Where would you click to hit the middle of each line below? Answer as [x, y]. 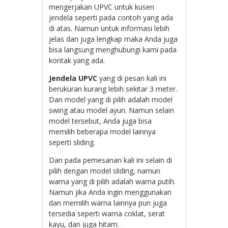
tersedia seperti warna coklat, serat [107, 214]
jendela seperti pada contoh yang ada [111, 18]
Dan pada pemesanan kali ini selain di [111, 160]
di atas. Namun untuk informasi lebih [109, 28]
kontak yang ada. [77, 61]
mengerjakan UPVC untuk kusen [102, 7]
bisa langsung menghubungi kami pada [113, 50]
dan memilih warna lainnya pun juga [108, 203]
